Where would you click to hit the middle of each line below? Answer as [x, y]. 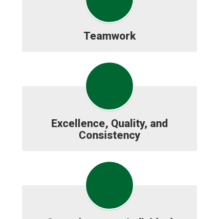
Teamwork [109, 36]
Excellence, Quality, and [109, 123]
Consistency [109, 135]
